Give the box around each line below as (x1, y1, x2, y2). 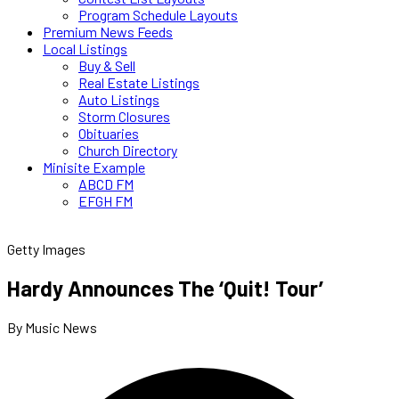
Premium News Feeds (43, 23, 173, 40)
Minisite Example (43, 159, 145, 175)
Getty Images (7, 240, 85, 257)
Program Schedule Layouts (78, 6, 238, 23)
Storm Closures (78, 108, 170, 125)
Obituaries (78, 125, 139, 142)
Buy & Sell (78, 57, 135, 74)
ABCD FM (78, 175, 134, 192)
